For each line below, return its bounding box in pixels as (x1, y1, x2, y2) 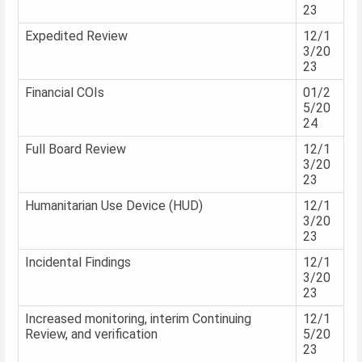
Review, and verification (25, 326, 158, 342)
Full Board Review (25, 141, 126, 157)
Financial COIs (25, 84, 104, 100)
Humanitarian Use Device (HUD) (25, 197, 203, 213)
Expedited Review (25, 27, 128, 44)
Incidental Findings (25, 254, 131, 270)
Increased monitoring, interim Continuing (25, 310, 251, 326)
